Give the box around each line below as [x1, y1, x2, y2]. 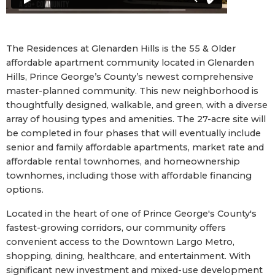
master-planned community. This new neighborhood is [6, 85, 258, 96]
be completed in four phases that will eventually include [6, 127, 261, 139]
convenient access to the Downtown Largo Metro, [6, 236, 234, 247]
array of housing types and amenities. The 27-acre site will [6, 113, 266, 125]
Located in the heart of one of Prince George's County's [6, 207, 257, 219]
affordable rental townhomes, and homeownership [6, 155, 240, 167]
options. [6, 184, 44, 195]
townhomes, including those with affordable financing [6, 169, 252, 181]
